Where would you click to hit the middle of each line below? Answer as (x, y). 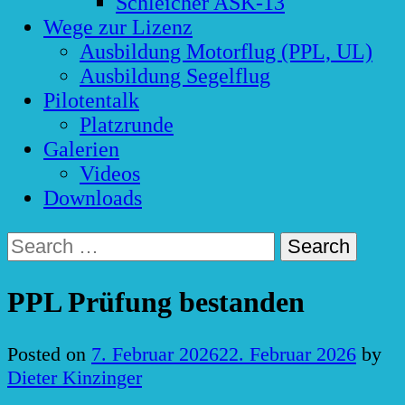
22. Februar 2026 (287, 354)
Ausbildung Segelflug (175, 76)
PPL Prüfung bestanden (156, 301)
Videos (110, 174)
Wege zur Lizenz (118, 28)
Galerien (81, 150)
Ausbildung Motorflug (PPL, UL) (226, 52)
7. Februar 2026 (155, 354)
